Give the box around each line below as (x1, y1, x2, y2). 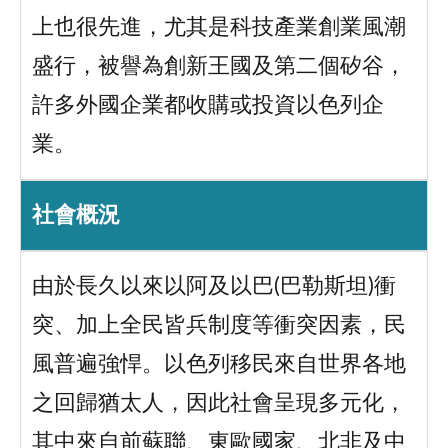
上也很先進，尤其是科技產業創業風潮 (31, 17, 406, 39)
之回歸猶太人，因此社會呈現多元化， (31, 393, 406, 415)
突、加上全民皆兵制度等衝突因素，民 (31, 315, 406, 337)
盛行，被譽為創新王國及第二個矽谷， (31, 56, 406, 78)
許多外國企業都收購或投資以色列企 (31, 95, 384, 117)
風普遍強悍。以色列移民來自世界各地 (31, 354, 406, 376)
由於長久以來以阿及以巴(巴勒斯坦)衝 (31, 276, 396, 298)
